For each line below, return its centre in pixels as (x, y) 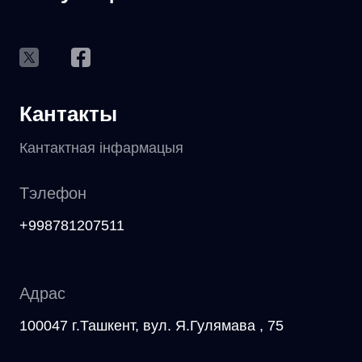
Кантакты (68, 114)
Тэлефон (53, 193)
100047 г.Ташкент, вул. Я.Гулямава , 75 (152, 326)
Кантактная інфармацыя (101, 148)
